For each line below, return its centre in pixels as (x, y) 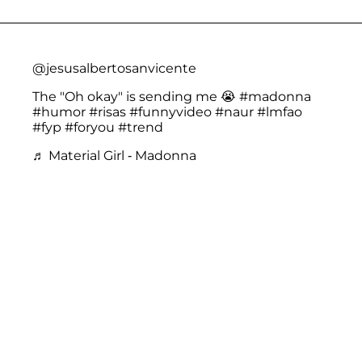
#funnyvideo (170, 112)
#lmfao (280, 112)
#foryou (90, 127)
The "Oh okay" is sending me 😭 (136, 96)
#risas (107, 112)
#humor (59, 112)
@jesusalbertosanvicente (114, 68)
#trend (141, 127)
